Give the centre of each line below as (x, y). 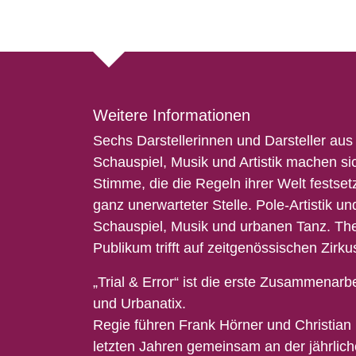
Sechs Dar (126, 140)
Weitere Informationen (172, 115)
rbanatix (157, 303)
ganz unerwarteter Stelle (170, 205)
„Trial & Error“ (136, 282)
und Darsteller (279, 140)
